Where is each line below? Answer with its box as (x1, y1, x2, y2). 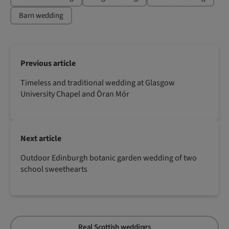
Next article (20, 132, 61, 144)
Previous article (20, 57, 76, 69)
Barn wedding (19, 10, 63, 21)
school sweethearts (20, 163, 87, 175)
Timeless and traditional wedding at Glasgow (20, 77, 175, 88)
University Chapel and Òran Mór (20, 88, 129, 100)
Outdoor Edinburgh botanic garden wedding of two (20, 152, 197, 164)
